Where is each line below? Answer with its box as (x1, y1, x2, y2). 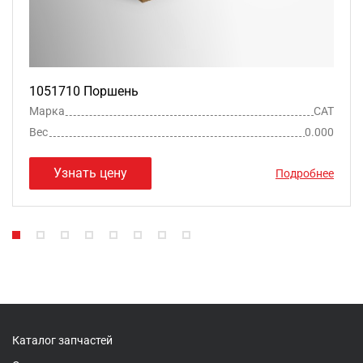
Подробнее (275, 166, 334, 180)
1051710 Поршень (29, 83, 139, 99)
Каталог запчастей (12, 333, 113, 347)
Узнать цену (53, 164, 127, 181)
